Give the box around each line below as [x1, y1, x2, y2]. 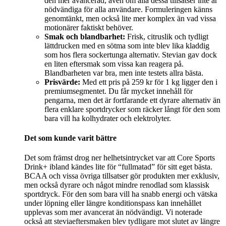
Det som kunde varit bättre [24, 133, 117, 142]
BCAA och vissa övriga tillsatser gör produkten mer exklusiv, [24, 172, 219, 181]
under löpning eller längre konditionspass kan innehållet [24, 199, 201, 208]
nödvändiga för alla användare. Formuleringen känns [44, 5, 212, 14]
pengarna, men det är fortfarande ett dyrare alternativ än [44, 95, 220, 104]
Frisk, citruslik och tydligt [125, 32, 208, 41]
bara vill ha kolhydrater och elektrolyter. [44, 114, 171, 123]
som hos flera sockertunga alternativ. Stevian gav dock [44, 50, 217, 59]
